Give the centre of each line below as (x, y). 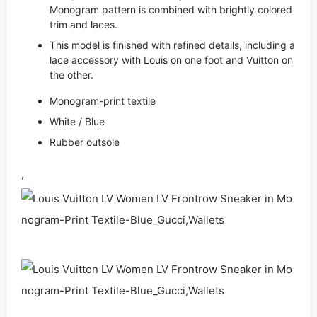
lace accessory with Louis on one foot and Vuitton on (171, 60)
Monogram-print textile (103, 101)
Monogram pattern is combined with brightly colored (171, 10)
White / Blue (77, 121)
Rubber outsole (85, 142)
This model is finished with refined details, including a (172, 45)
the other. (71, 75)
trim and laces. (83, 24)
